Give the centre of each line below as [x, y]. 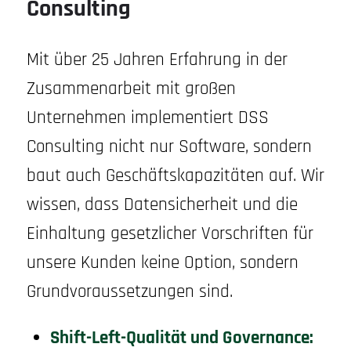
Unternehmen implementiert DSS [147, 118]
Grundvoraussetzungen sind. [129, 291]
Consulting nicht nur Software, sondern [169, 147]
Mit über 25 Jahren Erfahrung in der [157, 60]
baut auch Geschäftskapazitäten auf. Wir [175, 175]
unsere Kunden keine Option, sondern [162, 262]
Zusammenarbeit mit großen [131, 89]
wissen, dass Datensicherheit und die [162, 204]
